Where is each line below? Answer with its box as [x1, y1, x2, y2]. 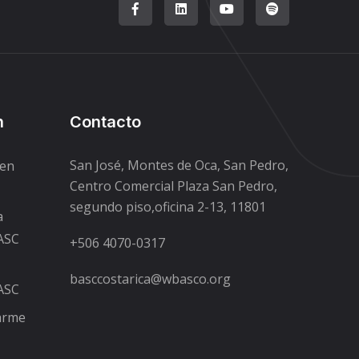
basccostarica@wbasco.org [69, 269, 231, 288]
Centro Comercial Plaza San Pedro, [69, 176, 277, 195]
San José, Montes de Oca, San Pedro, [69, 155, 288, 174]
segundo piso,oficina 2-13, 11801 [69, 197, 266, 216]
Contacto [69, 111, 141, 131]
